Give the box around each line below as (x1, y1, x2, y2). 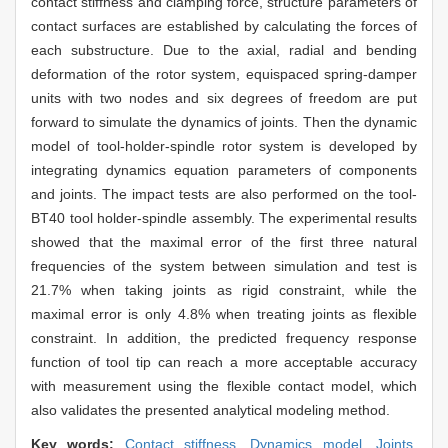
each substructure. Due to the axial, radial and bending (31, 42, 417, 59)
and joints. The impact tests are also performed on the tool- (31, 186, 417, 203)
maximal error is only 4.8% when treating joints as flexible (31, 306, 417, 323)
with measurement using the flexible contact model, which (31, 378, 417, 395)
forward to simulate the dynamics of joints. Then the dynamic (31, 114, 417, 131)
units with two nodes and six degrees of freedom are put (31, 90, 417, 107)
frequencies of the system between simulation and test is (31, 258, 417, 275)
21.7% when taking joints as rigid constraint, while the (31, 282, 417, 299)
